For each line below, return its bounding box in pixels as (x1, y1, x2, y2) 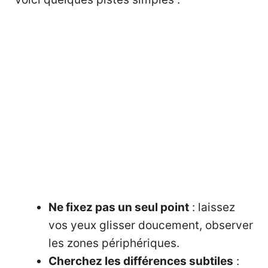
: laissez (189, 200, 235, 214)
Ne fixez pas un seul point (48, 200, 189, 214)
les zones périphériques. (48, 236, 179, 250)
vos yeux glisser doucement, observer (48, 218, 253, 232)
